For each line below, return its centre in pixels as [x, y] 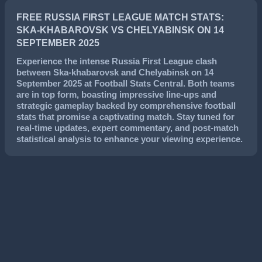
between [35, 72]
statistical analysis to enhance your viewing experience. [130, 139]
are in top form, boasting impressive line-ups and [116, 94]
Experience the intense [64, 61]
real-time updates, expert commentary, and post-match [127, 128]
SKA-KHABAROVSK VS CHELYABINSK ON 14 [120, 30]
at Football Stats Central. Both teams [158, 83]
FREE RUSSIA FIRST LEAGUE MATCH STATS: [120, 17]
